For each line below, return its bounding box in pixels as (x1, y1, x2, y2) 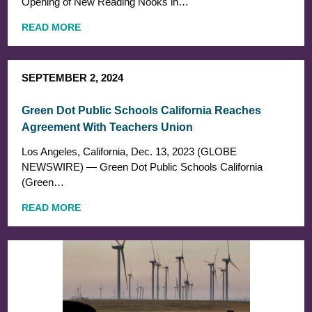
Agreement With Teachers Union (22, 121, 194, 134)
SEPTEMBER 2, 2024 (22, 72, 124, 84)
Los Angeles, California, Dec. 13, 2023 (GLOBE (22, 146, 237, 158)
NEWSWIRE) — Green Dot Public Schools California (22, 161, 263, 173)
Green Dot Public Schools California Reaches (22, 104, 262, 117)
